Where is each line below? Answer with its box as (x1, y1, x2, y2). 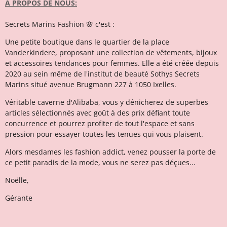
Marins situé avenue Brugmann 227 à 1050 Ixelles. (5, 79, 176, 89)
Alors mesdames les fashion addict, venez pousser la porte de (5, 146, 216, 157)
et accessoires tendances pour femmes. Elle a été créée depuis (5, 58, 219, 68)
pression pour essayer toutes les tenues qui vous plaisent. (5, 129, 203, 139)
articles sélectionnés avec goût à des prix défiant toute (5, 107, 190, 118)
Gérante (5, 193, 32, 203)
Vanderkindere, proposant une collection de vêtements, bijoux (5, 47, 217, 57)
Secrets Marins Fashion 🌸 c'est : (5, 19, 115, 29)
